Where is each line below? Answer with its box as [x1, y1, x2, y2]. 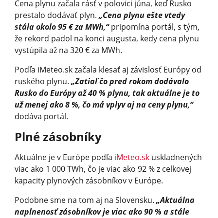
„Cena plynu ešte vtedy [99, 9, 185, 20]
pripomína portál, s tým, [109, 21, 200, 32]
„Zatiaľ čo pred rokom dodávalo [71, 75, 189, 87]
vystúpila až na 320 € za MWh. [15, 44, 122, 55]
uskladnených [149, 151, 202, 163]
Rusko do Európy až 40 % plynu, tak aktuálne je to [15, 87, 200, 98]
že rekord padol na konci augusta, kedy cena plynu [15, 33, 199, 44]
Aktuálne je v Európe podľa [15, 151, 114, 163]
